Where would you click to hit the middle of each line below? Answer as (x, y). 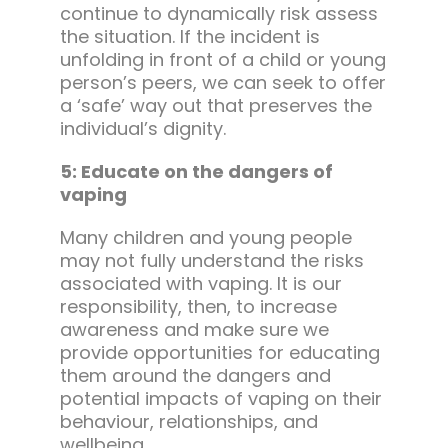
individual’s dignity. (142, 129)
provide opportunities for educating (219, 353)
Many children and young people (205, 238)
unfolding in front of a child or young (222, 60)
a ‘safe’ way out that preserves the (215, 106)
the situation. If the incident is (189, 37)
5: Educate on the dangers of (196, 172)
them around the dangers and (195, 376)
